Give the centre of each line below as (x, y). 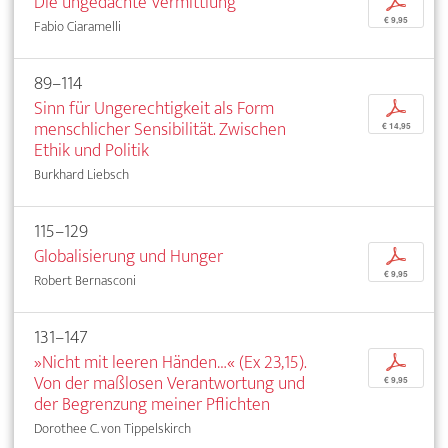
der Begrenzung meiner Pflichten (152, 405)
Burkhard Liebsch (81, 175)
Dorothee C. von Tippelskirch (112, 429)
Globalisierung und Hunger (128, 257)
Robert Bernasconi (85, 281)
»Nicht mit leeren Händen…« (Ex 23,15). (170, 363)
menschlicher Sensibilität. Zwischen (160, 130)
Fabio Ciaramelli (77, 27)
